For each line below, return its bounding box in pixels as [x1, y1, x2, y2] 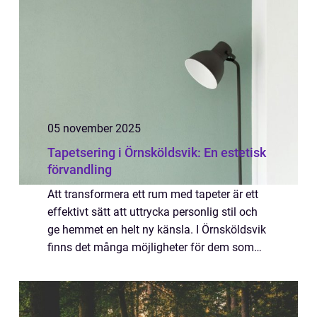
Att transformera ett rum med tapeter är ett [47, 188, 258, 201]
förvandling [47, 162, 112, 177]
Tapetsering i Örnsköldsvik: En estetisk [47, 145, 266, 160]
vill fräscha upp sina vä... [47, 258, 172, 272]
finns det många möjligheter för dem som [47, 241, 254, 254]
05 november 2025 [47, 122, 141, 135]
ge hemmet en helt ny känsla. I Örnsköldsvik [47, 223, 266, 236]
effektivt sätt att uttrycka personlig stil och [47, 205, 258, 219]
